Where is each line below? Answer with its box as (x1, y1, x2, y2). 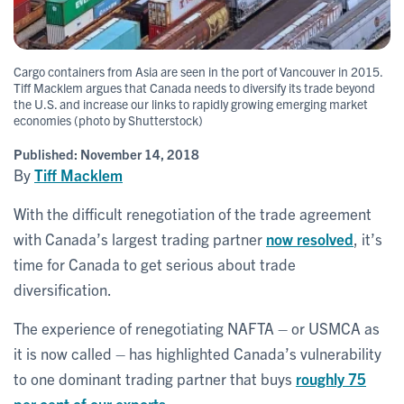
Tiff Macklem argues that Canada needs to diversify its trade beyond (14, 78, 375, 96)
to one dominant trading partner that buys (14, 368, 296, 388)
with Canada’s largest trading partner (14, 228, 266, 248)
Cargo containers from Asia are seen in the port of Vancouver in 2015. (14, 62, 382, 79)
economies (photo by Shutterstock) (14, 111, 203, 128)
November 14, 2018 (80, 144, 199, 162)
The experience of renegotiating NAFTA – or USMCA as (14, 317, 380, 337)
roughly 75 (296, 368, 366, 388)
